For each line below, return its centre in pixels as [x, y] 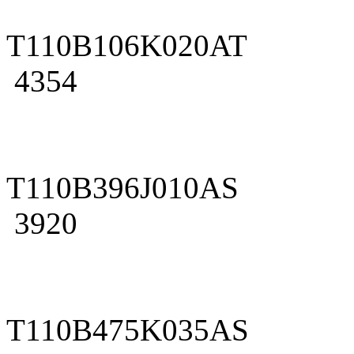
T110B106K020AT [127, 45]
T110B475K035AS [128, 330]
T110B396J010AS [122, 187]
